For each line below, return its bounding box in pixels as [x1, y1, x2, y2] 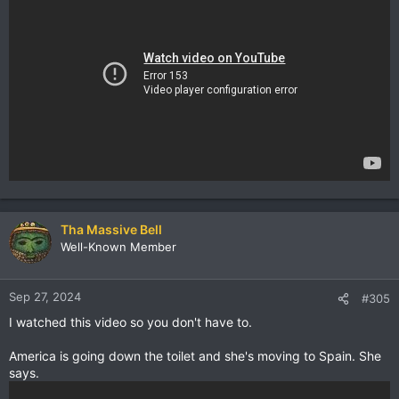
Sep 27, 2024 [9, 289, 81, 304]
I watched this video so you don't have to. [9, 314, 252, 330]
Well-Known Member [61, 240, 176, 254]
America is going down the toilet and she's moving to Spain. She [9, 348, 381, 363]
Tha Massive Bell [61, 222, 162, 237]
